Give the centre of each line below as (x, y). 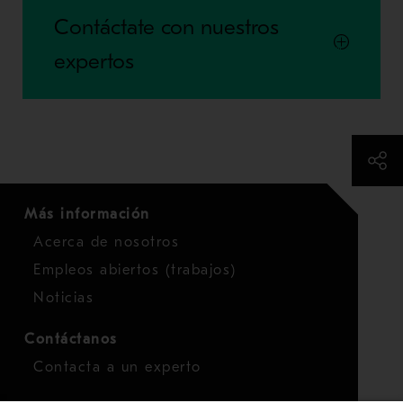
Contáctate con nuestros (166, 27)
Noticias (63, 297)
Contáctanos (71, 339)
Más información (87, 214)
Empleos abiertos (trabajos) (135, 269)
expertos (94, 61)
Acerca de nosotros (106, 242)
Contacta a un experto (117, 367)
